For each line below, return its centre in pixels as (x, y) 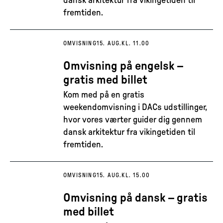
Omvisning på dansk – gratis (135, 198)
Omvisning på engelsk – (123, 66)
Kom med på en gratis (104, 95)
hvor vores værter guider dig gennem (133, 120)
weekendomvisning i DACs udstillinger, (135, 108)
